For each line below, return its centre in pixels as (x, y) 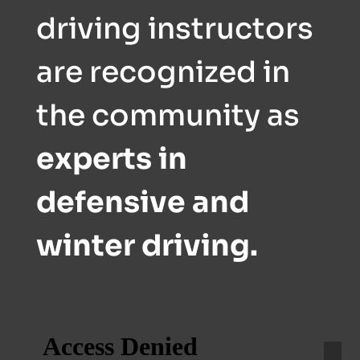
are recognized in (163, 72)
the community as (168, 115)
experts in (111, 159)
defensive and (142, 202)
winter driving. (147, 245)
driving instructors (174, 29)
